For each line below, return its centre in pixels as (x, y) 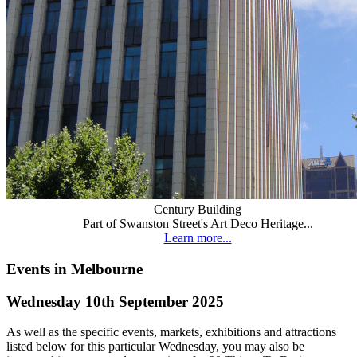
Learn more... (198, 238)
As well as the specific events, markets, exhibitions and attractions (171, 332)
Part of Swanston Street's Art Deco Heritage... (198, 224)
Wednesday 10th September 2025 (115, 301)
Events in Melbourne (75, 269)
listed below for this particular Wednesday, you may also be (155, 347)
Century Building (198, 210)
